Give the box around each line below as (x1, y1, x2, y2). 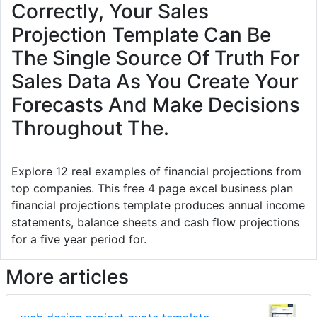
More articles (6, 265, 129, 289)
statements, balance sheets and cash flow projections (11, 215, 299, 230)
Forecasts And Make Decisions (11, 93, 300, 117)
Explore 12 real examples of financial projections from (11, 164, 301, 179)
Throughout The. (11, 116, 169, 141)
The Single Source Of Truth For (11, 46, 300, 71)
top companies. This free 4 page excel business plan (11, 181, 293, 196)
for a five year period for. (11, 232, 146, 247)
